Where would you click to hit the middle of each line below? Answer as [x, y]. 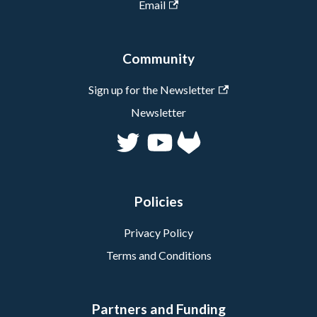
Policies [158, 201]
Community [158, 59]
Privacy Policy [158, 232]
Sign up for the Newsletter [152, 90]
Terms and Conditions [158, 255]
